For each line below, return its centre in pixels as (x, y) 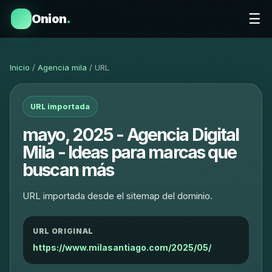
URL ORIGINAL (63, 231)
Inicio (20, 67)
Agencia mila (62, 67)
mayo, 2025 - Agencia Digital (131, 134)
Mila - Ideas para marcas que (130, 152)
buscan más (68, 170)
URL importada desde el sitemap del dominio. (117, 196)
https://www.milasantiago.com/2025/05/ (122, 247)
